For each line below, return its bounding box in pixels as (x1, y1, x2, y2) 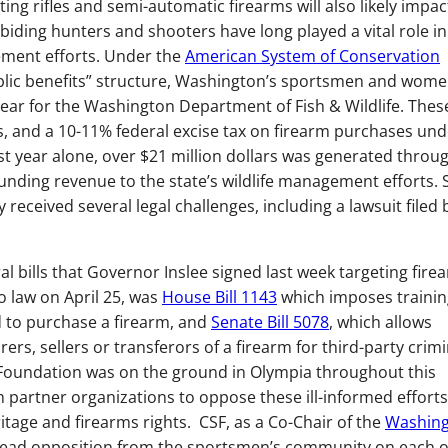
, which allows (329, 311, 432, 333)
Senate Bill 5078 (211, 311, 329, 333)
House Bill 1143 (162, 286, 277, 308)
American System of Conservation (185, 45, 440, 67)
